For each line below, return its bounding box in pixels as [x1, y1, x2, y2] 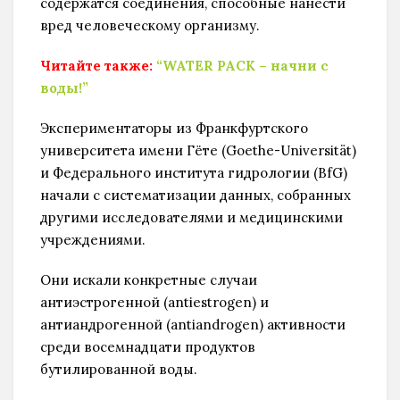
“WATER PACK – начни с [156, 56, 329, 74]
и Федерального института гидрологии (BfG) [40, 163, 347, 181]
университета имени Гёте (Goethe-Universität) [40, 141, 356, 159]
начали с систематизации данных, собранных [40, 186, 351, 204]
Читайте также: [40, 56, 153, 74]
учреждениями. [40, 230, 146, 248]
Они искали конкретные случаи [40, 271, 257, 288]
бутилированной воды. [40, 360, 197, 378]
